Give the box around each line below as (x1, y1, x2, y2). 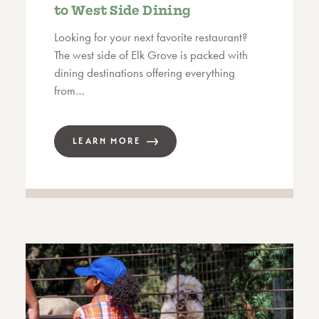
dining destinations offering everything (54, 64, 235, 80)
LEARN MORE (73, 136, 141, 147)
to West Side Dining (54, 2, 191, 19)
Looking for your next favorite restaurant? (54, 28, 247, 45)
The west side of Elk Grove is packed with (54, 46, 248, 63)
